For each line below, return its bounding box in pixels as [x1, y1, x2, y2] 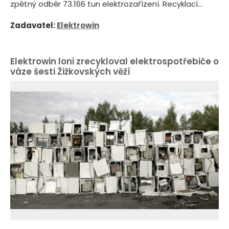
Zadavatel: [10, 20, 57, 31]
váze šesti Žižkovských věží [10, 65, 130, 78]
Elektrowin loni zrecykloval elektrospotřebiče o [10, 55, 219, 67]
